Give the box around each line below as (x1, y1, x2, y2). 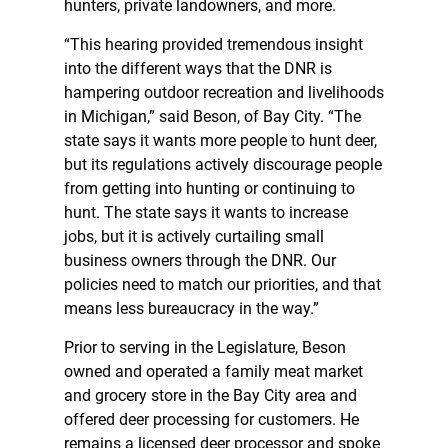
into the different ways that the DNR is (64, 59, 332, 79)
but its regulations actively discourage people (64, 155, 382, 175)
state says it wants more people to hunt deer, (64, 131, 377, 151)
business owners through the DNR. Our (64, 251, 336, 271)
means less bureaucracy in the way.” (64, 299, 319, 319)
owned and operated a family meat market (64, 362, 363, 382)
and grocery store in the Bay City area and (64, 386, 357, 406)
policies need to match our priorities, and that (64, 275, 381, 295)
